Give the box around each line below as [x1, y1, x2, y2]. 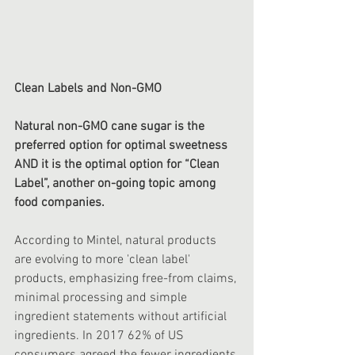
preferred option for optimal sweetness [14, 138, 231, 155]
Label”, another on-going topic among [14, 176, 219, 193]
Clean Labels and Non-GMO [14, 81, 162, 97]
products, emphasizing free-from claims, [14, 271, 239, 288]
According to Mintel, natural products [14, 233, 219, 250]
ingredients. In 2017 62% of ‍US [14, 328, 187, 345]
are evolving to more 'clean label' [14, 252, 193, 269]
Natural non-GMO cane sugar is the [14, 119, 208, 136]
